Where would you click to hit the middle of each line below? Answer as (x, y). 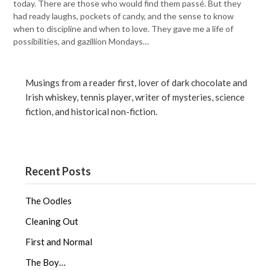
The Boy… (46, 262)
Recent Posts (58, 171)
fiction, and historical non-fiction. (92, 112)
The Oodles (49, 200)
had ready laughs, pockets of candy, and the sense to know (124, 16)
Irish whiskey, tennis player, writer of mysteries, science (135, 97)
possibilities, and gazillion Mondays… (81, 41)
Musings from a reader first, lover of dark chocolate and (137, 83)
